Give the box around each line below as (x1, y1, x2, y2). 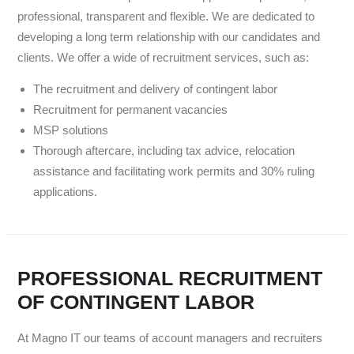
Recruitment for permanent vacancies (33, 103, 228, 116)
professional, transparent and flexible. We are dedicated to (17, 9, 314, 23)
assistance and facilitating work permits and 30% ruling (33, 164, 314, 178)
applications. (33, 185, 97, 198)
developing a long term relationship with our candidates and (17, 30, 320, 43)
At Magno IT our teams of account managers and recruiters (17, 331, 322, 345)
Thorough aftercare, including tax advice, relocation (33, 144, 295, 157)
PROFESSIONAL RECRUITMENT (17, 267, 322, 289)
